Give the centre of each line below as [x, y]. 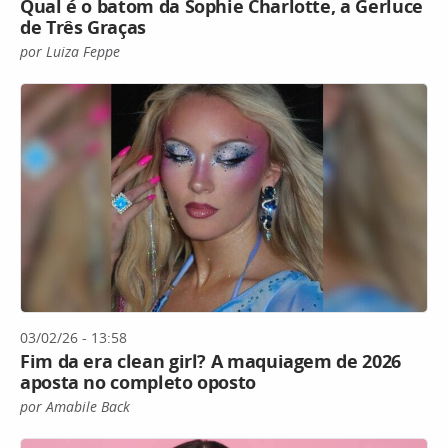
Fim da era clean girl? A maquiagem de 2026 [210, 361]
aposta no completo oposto [138, 382]
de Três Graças [83, 26]
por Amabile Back [75, 407]
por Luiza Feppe [70, 51]
